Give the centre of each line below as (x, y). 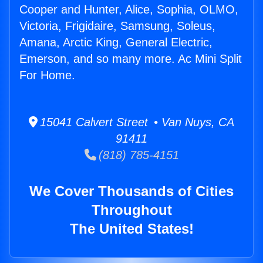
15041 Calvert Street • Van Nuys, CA (136, 122)
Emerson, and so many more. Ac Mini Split (131, 59)
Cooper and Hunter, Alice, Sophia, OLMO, (129, 10)
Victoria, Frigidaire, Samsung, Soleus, (117, 26)
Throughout (131, 210)
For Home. (47, 75)
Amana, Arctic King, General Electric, (116, 43)
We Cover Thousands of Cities (131, 191)
